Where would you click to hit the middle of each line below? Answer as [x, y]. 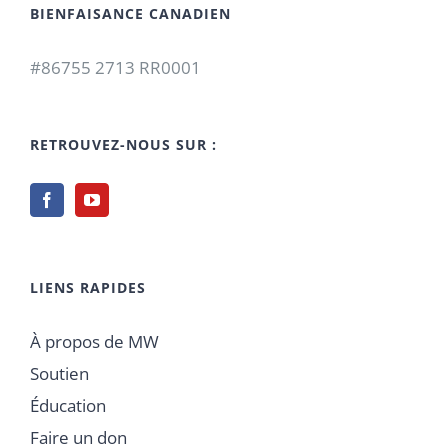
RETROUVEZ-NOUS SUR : [123, 144]
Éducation [68, 405]
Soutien [59, 373]
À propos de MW [94, 341]
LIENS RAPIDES [88, 287]
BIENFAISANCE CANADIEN [130, 13]
